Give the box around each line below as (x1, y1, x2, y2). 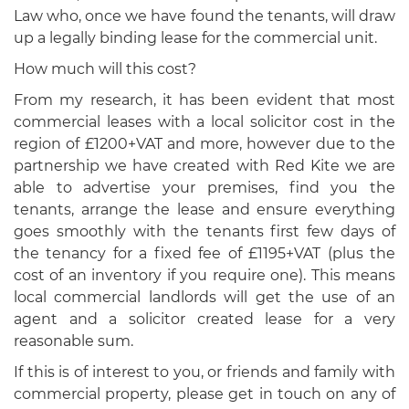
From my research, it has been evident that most (14, 91, 395, 110)
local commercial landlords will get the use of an (14, 288, 395, 307)
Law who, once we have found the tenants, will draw (14, 7, 395, 26)
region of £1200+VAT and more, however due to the (14, 135, 395, 153)
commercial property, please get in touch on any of (14, 385, 395, 404)
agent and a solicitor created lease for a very (14, 310, 395, 329)
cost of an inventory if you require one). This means (14, 267, 395, 285)
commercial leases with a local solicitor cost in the (14, 113, 395, 131)
